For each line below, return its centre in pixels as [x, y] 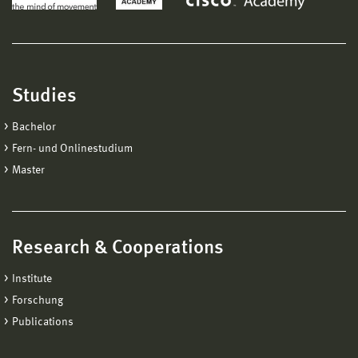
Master [28, 170]
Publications [43, 322]
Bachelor [34, 127]
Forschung [38, 300]
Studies [44, 96]
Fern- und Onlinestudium [72, 148]
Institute [32, 278]
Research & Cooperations [118, 248]
